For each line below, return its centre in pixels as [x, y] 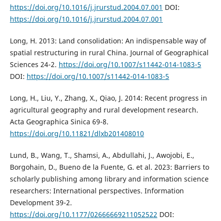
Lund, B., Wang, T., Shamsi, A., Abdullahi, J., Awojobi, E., [102, 155]
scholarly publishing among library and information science [109, 179]
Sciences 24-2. [34, 65]
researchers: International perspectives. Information [97, 191]
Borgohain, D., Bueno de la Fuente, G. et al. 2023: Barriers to [109, 167]
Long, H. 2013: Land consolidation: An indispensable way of [108, 41]
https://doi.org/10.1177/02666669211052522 [83, 215]
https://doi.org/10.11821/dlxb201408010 [77, 134]
